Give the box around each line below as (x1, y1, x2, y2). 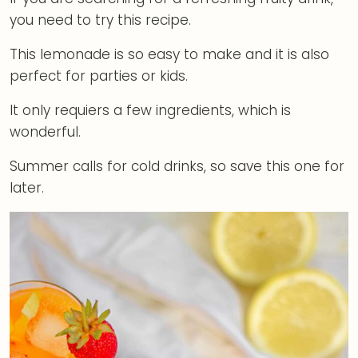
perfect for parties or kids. (10, 66, 188, 86)
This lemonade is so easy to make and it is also (10, 45, 329, 65)
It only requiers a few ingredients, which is (10, 101, 291, 121)
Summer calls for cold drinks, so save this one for (10, 157, 344, 177)
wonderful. (10, 122, 81, 142)
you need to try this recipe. (10, 10, 191, 30)
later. (10, 178, 44, 198)
